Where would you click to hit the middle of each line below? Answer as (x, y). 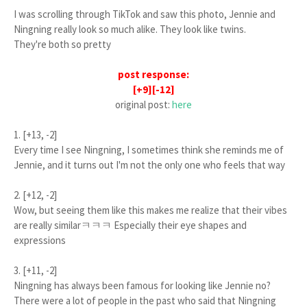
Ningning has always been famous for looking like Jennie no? (142, 286)
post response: (153, 75)
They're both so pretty (62, 45)
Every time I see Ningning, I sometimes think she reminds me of (149, 150)
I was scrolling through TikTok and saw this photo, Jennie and (145, 14)
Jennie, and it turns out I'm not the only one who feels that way (149, 165)
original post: (144, 105)
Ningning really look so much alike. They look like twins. (130, 29)
